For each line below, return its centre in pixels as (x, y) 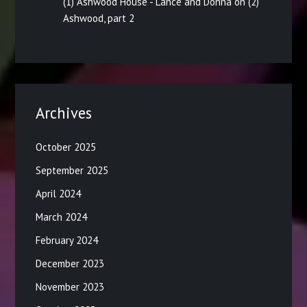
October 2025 (66, 147)
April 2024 (59, 193)
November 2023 (70, 286)
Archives (64, 112)
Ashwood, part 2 (99, 19)
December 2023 (70, 263)
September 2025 (72, 170)
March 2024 (62, 217)
